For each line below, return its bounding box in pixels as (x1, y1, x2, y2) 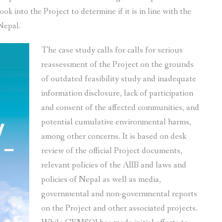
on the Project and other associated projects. (41, 203, 198, 215)
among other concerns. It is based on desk (41, 131, 186, 143)
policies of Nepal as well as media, (41, 174, 161, 186)
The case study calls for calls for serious (41, 45, 183, 56)
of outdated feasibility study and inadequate (41, 73, 196, 85)
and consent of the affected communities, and (41, 102, 199, 114)
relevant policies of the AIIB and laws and (41, 160, 186, 171)
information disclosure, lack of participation (41, 88, 193, 100)
